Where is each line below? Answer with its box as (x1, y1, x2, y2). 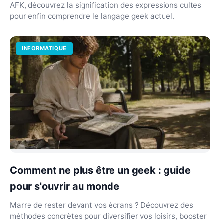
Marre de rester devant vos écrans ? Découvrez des (10, 200, 193, 210)
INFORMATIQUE (22, 45, 67, 52)
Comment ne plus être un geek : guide (10, 164, 191, 176)
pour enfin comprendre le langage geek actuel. (10, 11, 174, 21)
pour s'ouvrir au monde (10, 180, 119, 192)
